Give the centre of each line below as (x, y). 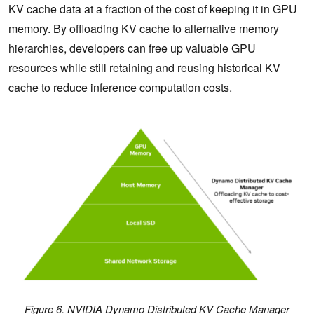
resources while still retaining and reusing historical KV (144, 67)
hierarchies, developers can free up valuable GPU (132, 48)
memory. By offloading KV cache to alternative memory (144, 28)
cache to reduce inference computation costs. (120, 87)
